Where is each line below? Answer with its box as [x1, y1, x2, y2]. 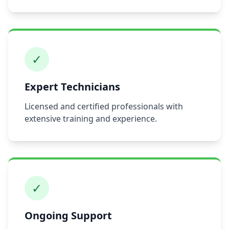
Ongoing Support [25, 209, 112, 222]
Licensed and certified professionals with [25, 101, 183, 112]
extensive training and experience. [25, 113, 157, 124]
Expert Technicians [25, 80, 120, 94]
